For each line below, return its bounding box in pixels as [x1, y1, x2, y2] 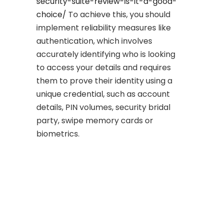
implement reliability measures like [36, 22, 171, 33]
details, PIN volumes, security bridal [36, 102, 170, 113]
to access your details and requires [36, 62, 171, 73]
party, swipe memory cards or [36, 115, 153, 126]
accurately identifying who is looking [36, 49, 175, 60]
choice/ [36, 9, 66, 20]
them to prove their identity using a [36, 75, 172, 86]
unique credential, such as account [36, 88, 170, 100]
